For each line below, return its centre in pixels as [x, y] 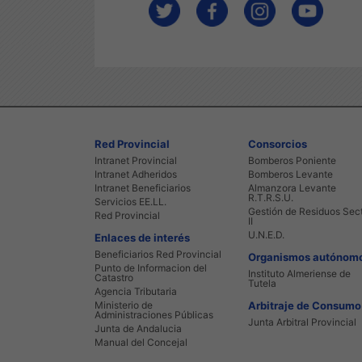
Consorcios [278, 144]
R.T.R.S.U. [271, 198]
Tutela [262, 284]
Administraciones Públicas [154, 315]
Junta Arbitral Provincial [302, 322]
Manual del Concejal [141, 343]
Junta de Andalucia [138, 329]
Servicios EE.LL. [130, 202]
